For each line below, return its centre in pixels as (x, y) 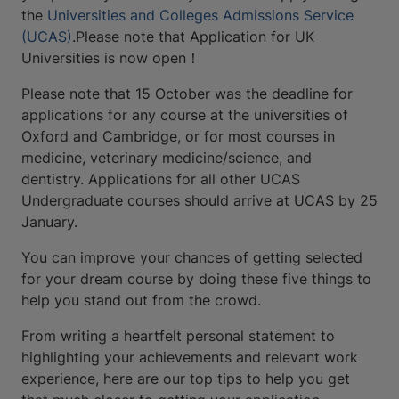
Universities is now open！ (111, 58)
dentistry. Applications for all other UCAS (161, 179)
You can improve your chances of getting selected (192, 257)
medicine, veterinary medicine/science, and (167, 158)
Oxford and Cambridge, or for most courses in (178, 136)
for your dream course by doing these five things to (196, 279)
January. (49, 222)
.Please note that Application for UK (193, 37)
